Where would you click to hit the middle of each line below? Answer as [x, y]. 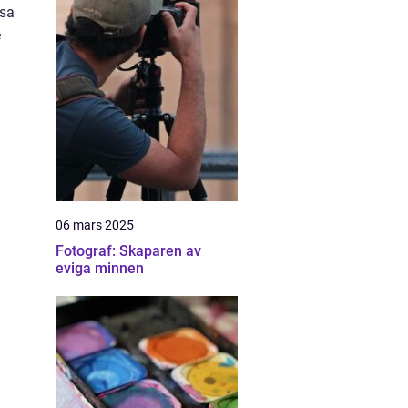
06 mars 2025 [95, 225]
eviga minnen [100, 268]
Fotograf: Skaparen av [128, 251]
